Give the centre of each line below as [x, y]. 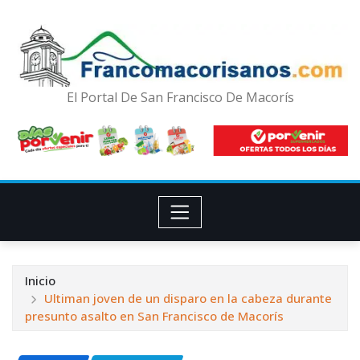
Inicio [40, 281]
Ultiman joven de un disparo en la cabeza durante [188, 299]
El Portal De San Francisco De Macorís [180, 98]
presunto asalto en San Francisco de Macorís [154, 316]
